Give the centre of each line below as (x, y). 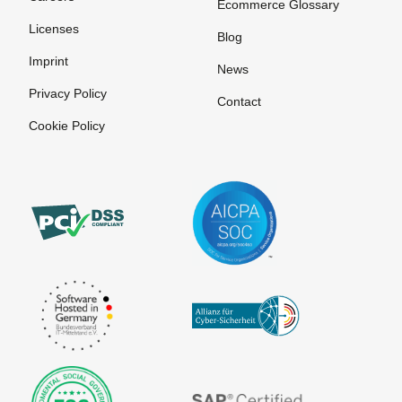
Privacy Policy (68, 93)
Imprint (48, 61)
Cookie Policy (67, 125)
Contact (239, 101)
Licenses (54, 28)
